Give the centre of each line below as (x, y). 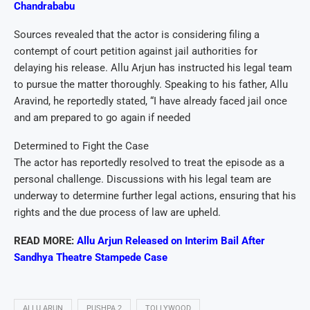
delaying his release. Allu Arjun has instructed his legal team (153, 67)
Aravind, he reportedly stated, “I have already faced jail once (151, 101)
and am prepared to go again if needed (102, 117)
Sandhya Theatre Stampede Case (91, 257)
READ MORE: (45, 240)
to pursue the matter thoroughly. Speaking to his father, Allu (151, 84)
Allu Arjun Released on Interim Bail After (171, 240)
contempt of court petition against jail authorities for (136, 51)
